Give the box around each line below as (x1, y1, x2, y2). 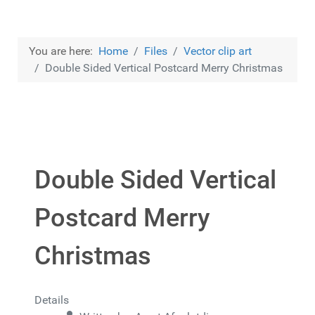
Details (34, 293, 69, 307)
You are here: (29, 44, 98, 58)
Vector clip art (184, 44, 252, 58)
